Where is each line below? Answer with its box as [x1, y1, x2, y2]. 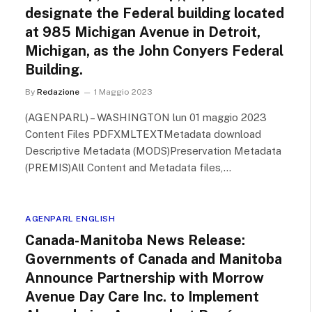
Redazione [37, 87, 79, 97]
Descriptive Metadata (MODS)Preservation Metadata [25, 145, 281, 157]
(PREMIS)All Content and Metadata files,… [25, 162, 231, 173]
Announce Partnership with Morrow [25, 270, 264, 286]
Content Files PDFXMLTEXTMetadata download [25, 128, 261, 140]
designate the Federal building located [25, 5, 284, 22]
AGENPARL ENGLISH [25, 214, 116, 224]
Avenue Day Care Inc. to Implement [25, 288, 259, 305]
